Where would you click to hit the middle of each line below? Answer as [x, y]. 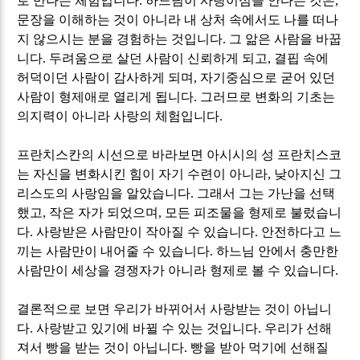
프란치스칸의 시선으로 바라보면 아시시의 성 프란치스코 [180, 154]
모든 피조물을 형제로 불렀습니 [254, 212]
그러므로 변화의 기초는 [268, 96]
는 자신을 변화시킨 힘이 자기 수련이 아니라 [143, 174]
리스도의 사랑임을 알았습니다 [104, 193]
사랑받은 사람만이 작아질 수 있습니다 [146, 231]
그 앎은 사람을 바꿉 [286, 39]
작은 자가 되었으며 [104, 212]
